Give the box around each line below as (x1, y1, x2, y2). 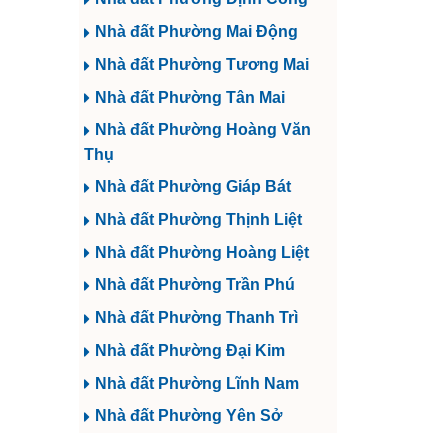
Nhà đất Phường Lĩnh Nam (95, 374, 299, 392)
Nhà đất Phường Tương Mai (95, 55, 309, 73)
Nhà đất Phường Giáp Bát (95, 178, 291, 196)
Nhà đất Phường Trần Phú (95, 276, 295, 294)
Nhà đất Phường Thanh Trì (95, 309, 298, 327)
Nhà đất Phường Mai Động (95, 23, 298, 41)
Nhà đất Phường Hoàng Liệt (95, 243, 309, 261)
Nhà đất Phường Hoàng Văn (95, 121, 311, 139)
